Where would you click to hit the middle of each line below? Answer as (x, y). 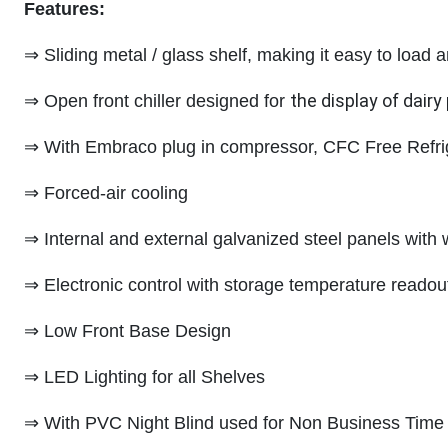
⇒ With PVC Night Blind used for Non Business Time (234, 423)
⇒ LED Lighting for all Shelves (144, 377)
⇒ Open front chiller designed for (157, 101)
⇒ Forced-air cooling (106, 193)
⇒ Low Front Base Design (127, 331)
